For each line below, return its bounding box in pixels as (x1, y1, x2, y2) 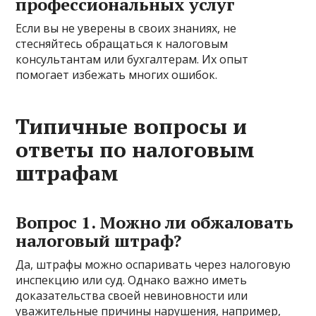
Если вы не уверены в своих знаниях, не (16, 20, 237, 37)
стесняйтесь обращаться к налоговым (16, 36, 229, 52)
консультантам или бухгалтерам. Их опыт (16, 51, 249, 68)
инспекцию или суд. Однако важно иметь (16, 272, 248, 288)
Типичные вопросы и (16, 112, 248, 141)
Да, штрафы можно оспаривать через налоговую (16, 257, 291, 273)
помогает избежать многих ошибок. (16, 67, 218, 83)
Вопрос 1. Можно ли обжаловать (16, 211, 294, 234)
